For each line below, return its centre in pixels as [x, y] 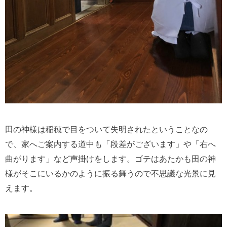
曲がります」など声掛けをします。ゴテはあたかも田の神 [110, 159]
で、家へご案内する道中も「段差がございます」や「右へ [110, 144]
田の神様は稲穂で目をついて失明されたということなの [106, 129]
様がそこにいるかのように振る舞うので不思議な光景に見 [110, 173]
